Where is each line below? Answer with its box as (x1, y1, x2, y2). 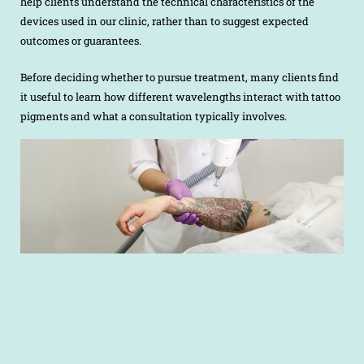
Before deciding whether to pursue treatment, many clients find (20, 70, 339, 85)
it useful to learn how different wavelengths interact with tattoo (20, 89, 340, 105)
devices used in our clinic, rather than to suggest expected (20, 14, 309, 29)
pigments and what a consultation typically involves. (20, 109, 287, 124)
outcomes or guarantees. (20, 33, 141, 49)
